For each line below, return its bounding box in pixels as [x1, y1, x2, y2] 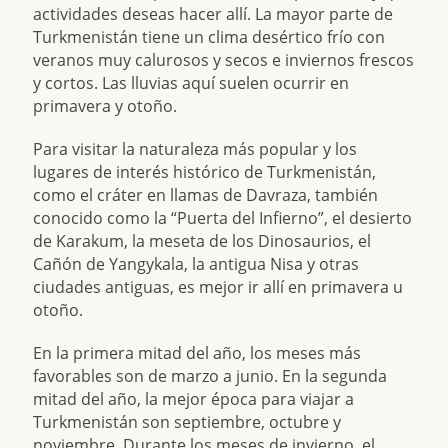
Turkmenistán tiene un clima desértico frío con [33, 26, 386, 48]
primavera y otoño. [33, 95, 178, 117]
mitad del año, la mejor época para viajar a [33, 388, 355, 410]
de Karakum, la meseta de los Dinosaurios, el [33, 230, 372, 252]
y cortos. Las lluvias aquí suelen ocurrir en [33, 72, 350, 94]
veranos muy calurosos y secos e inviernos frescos [33, 49, 415, 71]
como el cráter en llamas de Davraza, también [33, 184, 379, 206]
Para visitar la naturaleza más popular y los [33, 138, 358, 160]
